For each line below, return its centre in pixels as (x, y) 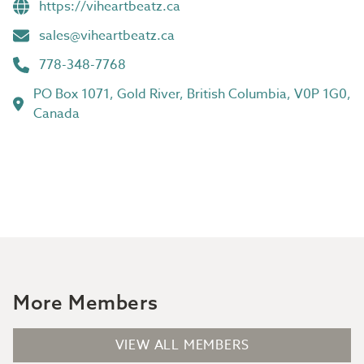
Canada (56, 113)
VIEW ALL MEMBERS (182, 345)
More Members (86, 302)
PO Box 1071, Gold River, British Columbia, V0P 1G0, (192, 94)
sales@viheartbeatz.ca (107, 35)
